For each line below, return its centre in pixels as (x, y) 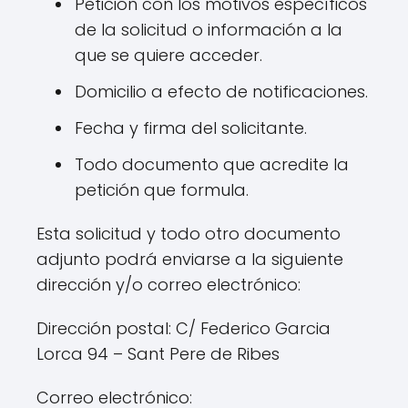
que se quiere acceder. (168, 55)
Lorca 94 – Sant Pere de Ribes (158, 354)
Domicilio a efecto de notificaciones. (221, 92)
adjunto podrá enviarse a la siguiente (190, 259)
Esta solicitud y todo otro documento (189, 234)
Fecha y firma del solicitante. (191, 128)
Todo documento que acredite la (212, 164)
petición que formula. (162, 190)
